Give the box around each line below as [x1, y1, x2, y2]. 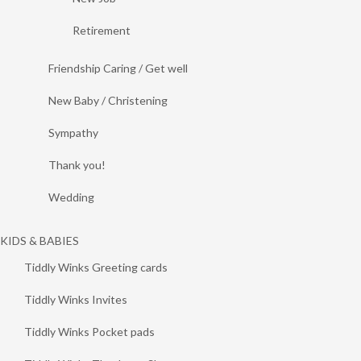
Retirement [73, 23, 131, 37]
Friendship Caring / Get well [48, 61, 188, 75]
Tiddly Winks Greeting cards [24, 260, 168, 274]
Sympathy [48, 126, 98, 139]
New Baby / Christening [48, 93, 168, 107]
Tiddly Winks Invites [24, 293, 127, 306]
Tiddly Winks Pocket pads [24, 325, 155, 338]
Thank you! [48, 158, 106, 172]
